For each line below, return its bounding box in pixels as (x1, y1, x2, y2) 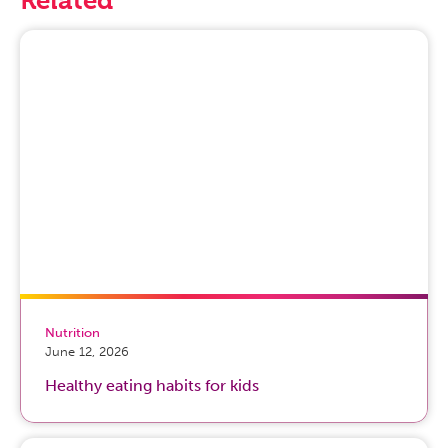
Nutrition (45, 325, 100, 341)
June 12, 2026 (45, 344, 129, 360)
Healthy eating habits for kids (45, 375, 259, 395)
